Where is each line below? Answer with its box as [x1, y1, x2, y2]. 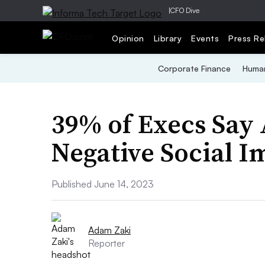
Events [191, 33, 219, 43]
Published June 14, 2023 [51, 178, 154, 190]
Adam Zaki [88, 224, 131, 236]
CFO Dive [170, 6, 199, 15]
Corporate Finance [157, 63, 231, 73]
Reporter [88, 237, 125, 249]
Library [153, 33, 182, 43]
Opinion [112, 33, 144, 43]
